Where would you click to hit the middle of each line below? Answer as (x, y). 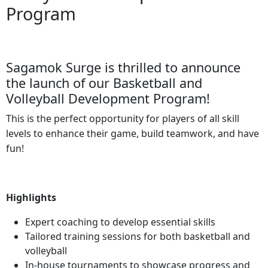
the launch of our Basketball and (104, 83)
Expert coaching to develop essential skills (120, 222)
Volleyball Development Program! (108, 99)
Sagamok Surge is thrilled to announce (123, 68)
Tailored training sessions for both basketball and (138, 237)
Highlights (31, 198)
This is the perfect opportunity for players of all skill (123, 119)
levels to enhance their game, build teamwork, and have (133, 134)
